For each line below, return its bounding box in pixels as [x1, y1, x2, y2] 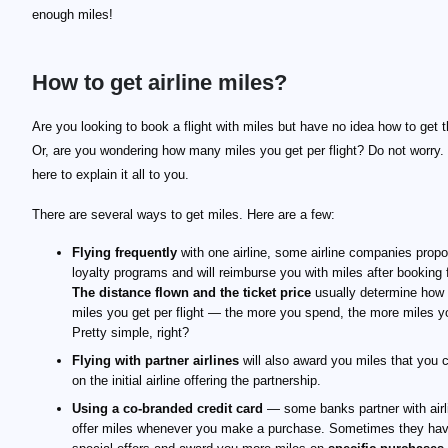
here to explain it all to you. [32, 167, 189, 182]
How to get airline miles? [32, 70, 287, 95]
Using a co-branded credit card [72, 401, 263, 416]
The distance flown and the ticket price [72, 285, 311, 300]
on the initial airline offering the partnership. [72, 373, 321, 388]
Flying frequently [72, 245, 177, 260]
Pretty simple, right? [72, 325, 189, 340]
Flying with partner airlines [72, 353, 239, 368]
